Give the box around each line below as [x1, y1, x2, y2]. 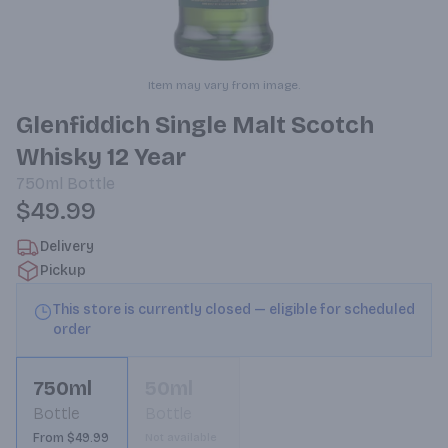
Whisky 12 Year [16, 143, 186, 171]
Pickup [40, 262, 86, 279]
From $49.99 [33, 431, 109, 445]
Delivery [40, 238, 94, 255]
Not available [145, 431, 217, 444]
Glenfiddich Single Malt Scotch [16, 111, 374, 139]
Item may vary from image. [148, 78, 300, 92]
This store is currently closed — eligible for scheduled [53, 301, 415, 318]
